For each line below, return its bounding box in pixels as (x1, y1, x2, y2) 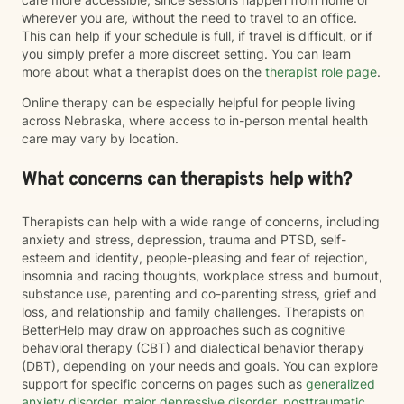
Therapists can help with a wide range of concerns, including (22, 214, 380, 229)
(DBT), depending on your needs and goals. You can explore (22, 358, 378, 373)
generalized (302, 376, 375, 391)
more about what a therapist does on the (22, 64, 262, 79)
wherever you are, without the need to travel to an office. (22, 10, 357, 25)
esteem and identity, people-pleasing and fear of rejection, (22, 250, 368, 265)
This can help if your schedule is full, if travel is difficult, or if (22, 28, 372, 43)
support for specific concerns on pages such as (22, 376, 302, 391)
